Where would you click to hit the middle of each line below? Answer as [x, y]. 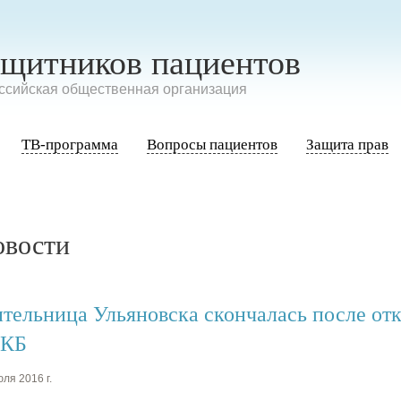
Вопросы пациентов [212, 145]
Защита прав [347, 145]
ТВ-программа [70, 145]
